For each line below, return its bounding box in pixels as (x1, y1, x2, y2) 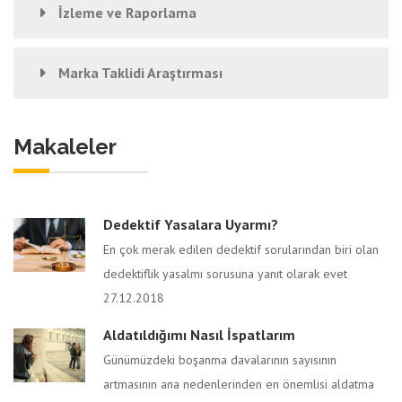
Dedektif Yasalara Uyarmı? (103, 215, 278, 233)
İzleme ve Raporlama (58, 4, 197, 22)
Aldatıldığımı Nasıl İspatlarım (103, 326, 295, 344)
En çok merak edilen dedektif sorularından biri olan (103, 241, 379, 258)
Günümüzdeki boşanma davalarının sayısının (103, 352, 336, 368)
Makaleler (13, 134, 117, 160)
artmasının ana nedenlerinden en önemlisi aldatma (103, 376, 374, 392)
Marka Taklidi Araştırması (58, 64, 223, 82)
